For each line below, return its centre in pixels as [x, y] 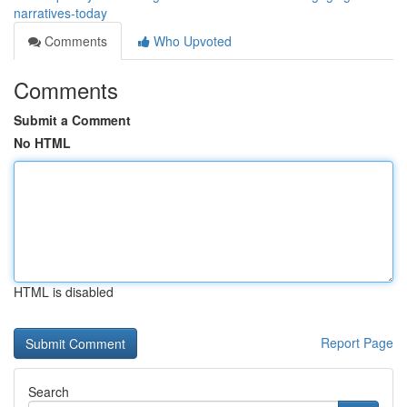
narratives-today [60, 13]
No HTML [42, 143]
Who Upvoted [191, 41]
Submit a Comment [72, 120]
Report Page [357, 342]
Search [49, 392]
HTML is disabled [64, 292]
